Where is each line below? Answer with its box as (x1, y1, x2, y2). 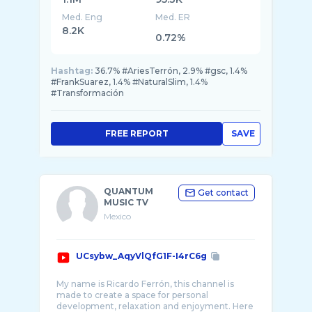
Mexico (104, 211, 131, 221)
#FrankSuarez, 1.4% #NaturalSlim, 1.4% (51, 77, 208, 87)
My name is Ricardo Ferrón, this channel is (56, 279, 234, 289)
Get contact (198, 187, 249, 198)
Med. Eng (62, 12, 102, 22)
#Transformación (51, 88, 124, 98)
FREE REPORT (104, 128, 169, 139)
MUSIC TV (104, 197, 148, 208)
